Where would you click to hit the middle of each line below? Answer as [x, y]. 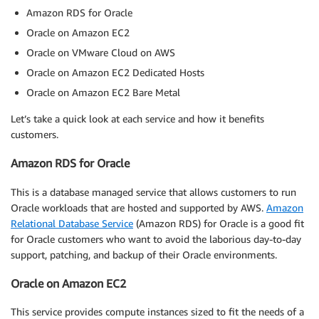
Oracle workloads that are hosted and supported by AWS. [138, 207]
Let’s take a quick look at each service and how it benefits [137, 118]
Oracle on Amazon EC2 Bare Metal [103, 92]
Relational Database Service [72, 223]
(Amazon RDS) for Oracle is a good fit [219, 223]
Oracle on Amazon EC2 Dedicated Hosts [115, 72]
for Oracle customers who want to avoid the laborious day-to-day [156, 239]
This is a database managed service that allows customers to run [153, 192]
